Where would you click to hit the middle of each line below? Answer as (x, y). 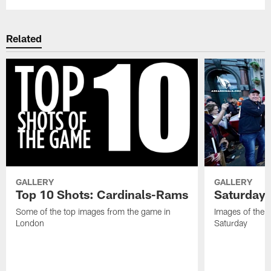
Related (24, 38)
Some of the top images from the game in (93, 211)
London (30, 223)
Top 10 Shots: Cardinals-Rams (102, 194)
